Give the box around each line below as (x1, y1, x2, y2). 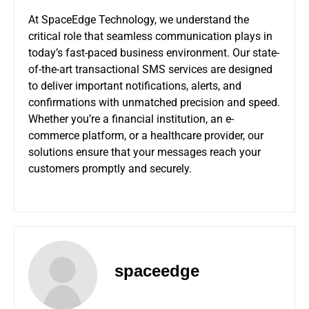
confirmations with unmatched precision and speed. (28, 95, 280, 109)
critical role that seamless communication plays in (28, 29, 272, 43)
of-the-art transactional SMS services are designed (28, 62, 272, 76)
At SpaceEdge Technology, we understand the (28, 12, 249, 26)
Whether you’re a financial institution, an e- (28, 112, 234, 126)
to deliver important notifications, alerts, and (28, 79, 241, 92)
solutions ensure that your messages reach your (28, 145, 261, 159)
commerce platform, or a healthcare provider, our (28, 128, 263, 142)
